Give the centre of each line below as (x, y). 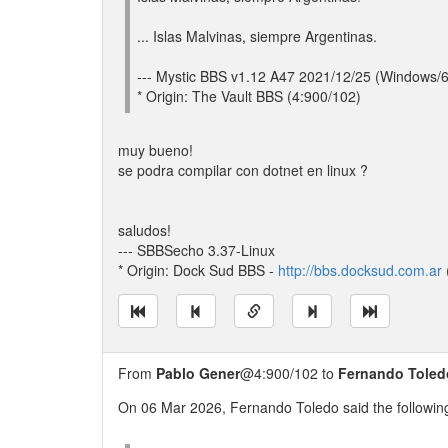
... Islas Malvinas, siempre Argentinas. (257, 36)
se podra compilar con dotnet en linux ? (243, 170)
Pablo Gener (198, 373)
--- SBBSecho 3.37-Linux (196, 250)
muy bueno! (155, 150)
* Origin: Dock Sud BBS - (198, 270)
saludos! (144, 230)
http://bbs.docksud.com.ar (360, 270)
